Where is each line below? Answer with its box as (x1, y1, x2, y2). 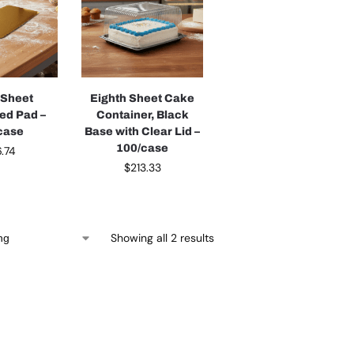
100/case (116, 141, 169, 154)
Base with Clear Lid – (85, 125, 201, 137)
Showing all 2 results (110, 230, 214, 245)
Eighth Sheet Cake (90, 92, 195, 104)
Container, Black (96, 108, 189, 121)
